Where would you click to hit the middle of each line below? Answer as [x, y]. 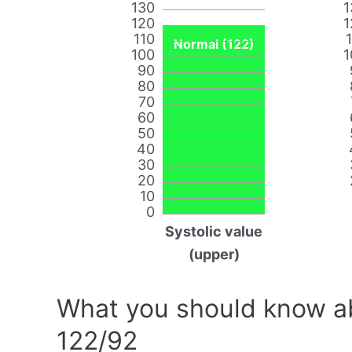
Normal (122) [214, 44]
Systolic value [214, 232]
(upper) [214, 255]
